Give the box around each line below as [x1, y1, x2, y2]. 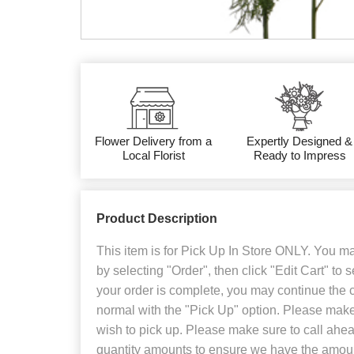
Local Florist [122, 149, 185, 163]
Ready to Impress [253, 149, 346, 163]
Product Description [96, 212, 217, 226]
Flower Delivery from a [95, 134, 213, 149]
